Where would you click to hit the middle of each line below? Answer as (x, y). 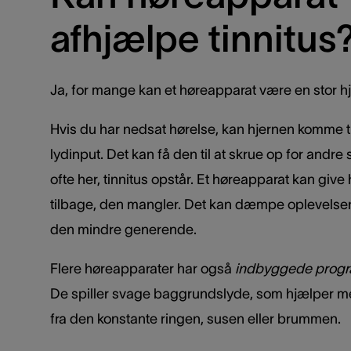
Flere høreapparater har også (143, 269)
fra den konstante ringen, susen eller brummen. (195, 319)
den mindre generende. (123, 230)
